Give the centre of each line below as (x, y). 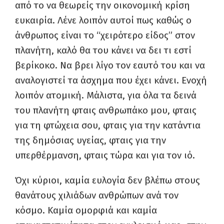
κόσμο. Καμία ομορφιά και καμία (86, 210)
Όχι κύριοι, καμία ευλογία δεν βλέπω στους (107, 180)
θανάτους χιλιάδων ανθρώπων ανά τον (97, 195)
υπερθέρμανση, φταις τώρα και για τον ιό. (105, 155)
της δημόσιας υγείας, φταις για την (90, 140)
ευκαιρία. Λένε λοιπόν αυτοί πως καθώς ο (103, 20)
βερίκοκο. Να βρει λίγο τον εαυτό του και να (110, 65)
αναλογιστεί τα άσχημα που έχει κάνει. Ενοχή (111, 80)
